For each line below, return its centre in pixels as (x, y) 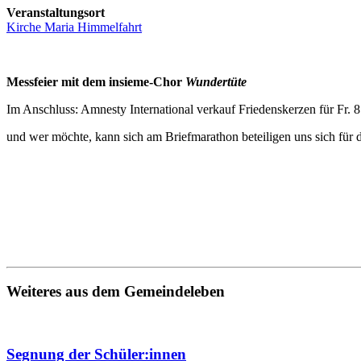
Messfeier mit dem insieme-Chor (96, 81)
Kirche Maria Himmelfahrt (74, 27)
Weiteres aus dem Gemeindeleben (116, 292)
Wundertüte (216, 81)
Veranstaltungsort (56, 12)
